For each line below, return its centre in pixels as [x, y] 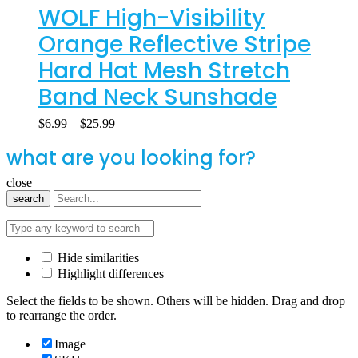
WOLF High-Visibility [151, 18]
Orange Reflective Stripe [175, 44]
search [28, 198]
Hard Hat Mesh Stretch [164, 70]
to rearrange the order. [62, 315]
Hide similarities [97, 257]
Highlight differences [109, 273]
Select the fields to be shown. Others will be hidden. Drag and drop [176, 300]
